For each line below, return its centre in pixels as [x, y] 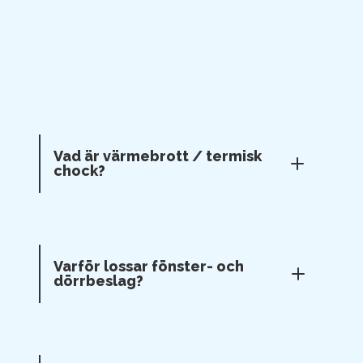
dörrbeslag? [98, 281]
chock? [79, 171]
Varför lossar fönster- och [149, 266]
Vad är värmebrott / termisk [158, 156]
